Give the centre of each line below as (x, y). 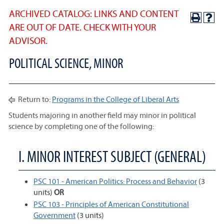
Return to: (34, 99)
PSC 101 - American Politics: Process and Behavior (115, 181)
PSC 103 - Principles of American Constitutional (111, 204)
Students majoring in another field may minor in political (102, 115)
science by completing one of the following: (81, 126)
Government (54, 215)
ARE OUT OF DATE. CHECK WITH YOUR (82, 27)
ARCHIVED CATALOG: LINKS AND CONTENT (94, 13)
